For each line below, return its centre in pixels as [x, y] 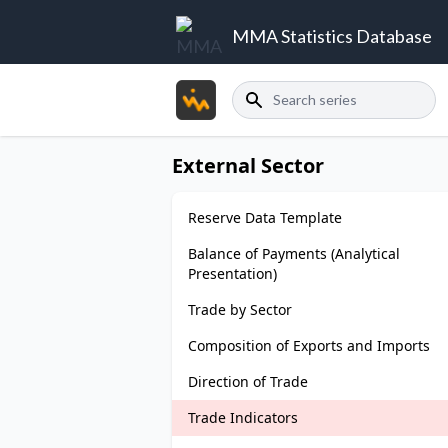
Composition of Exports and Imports [309, 345]
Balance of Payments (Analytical [294, 253]
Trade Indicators [243, 417]
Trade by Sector [240, 309]
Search [254, 91]
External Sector [248, 165]
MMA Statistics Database [332, 36]
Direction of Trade [248, 381]
